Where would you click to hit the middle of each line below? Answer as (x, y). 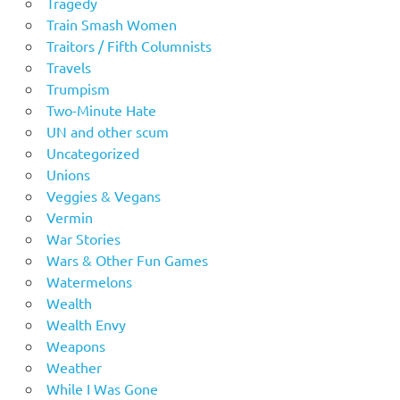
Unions (68, 174)
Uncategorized (92, 152)
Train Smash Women (111, 24)
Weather (74, 367)
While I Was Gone (102, 388)
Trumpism (78, 88)
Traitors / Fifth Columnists (129, 45)
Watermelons (89, 281)
